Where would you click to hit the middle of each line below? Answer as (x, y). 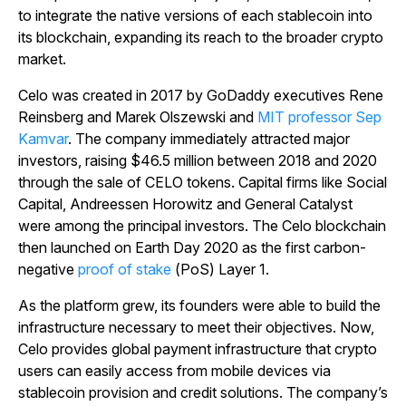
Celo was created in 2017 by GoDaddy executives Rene (201, 96)
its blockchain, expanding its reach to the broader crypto (201, 38)
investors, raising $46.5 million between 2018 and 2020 (198, 161)
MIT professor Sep (319, 117)
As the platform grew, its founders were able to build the (199, 306)
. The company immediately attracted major (209, 139)
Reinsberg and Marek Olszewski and (138, 117)
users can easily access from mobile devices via (174, 371)
